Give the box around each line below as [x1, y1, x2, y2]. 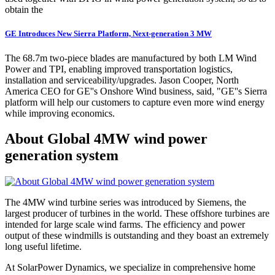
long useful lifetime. [5, 241, 82, 252]
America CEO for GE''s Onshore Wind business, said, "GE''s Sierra [5, 85, 267, 96]
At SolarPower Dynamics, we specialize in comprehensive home [5, 262, 255, 273]
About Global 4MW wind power [5, 131, 207, 147]
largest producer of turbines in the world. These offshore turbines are [5, 208, 269, 219]
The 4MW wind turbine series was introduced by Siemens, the [5, 197, 246, 208]
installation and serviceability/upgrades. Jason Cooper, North [5, 74, 239, 85]
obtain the [5, 4, 43, 15]
